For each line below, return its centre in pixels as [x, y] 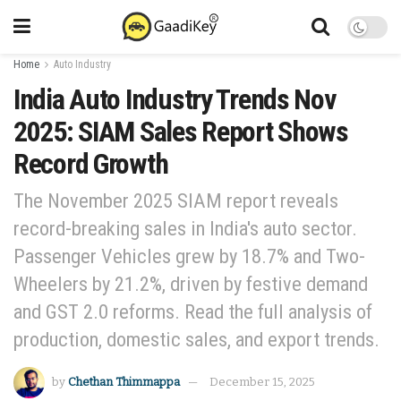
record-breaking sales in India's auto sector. [185, 228]
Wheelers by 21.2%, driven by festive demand [191, 283]
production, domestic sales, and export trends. [196, 339]
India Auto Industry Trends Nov [175, 99]
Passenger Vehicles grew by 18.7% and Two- [189, 256]
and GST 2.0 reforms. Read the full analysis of [193, 311]
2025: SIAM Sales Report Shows [181, 132]
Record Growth [91, 164]
